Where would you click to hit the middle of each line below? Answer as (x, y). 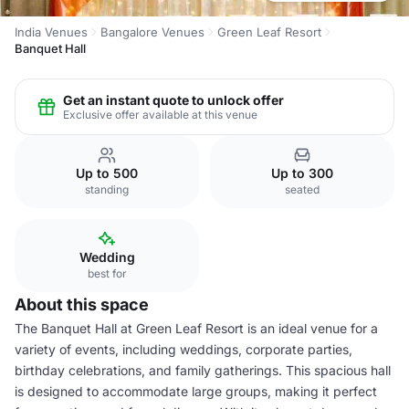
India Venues (51, 32)
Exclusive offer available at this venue (160, 114)
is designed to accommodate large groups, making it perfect (196, 391)
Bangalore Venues (152, 32)
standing (107, 189)
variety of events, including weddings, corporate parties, (184, 349)
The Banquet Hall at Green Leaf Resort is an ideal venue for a (196, 328)
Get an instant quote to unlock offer (173, 100)
